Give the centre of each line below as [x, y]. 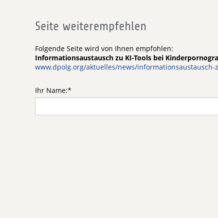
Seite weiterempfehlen [91, 26]
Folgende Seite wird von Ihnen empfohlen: [104, 48]
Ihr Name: [51, 90]
